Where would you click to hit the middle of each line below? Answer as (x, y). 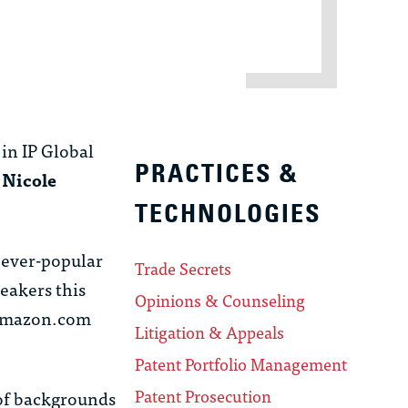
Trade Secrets (184, 269)
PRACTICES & (217, 174)
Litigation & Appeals (210, 332)
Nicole (29, 179)
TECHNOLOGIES (229, 214)
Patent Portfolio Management (241, 364)
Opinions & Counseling (220, 301)
